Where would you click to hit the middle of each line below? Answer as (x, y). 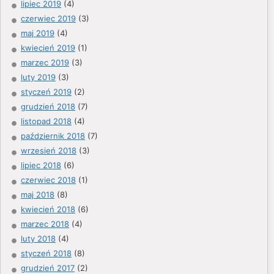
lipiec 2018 (41, 165)
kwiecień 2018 (48, 209)
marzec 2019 (45, 62)
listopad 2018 (46, 121)
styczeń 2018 (46, 253)
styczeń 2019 (46, 91)
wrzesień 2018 (49, 150)
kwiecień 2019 (48, 47)
